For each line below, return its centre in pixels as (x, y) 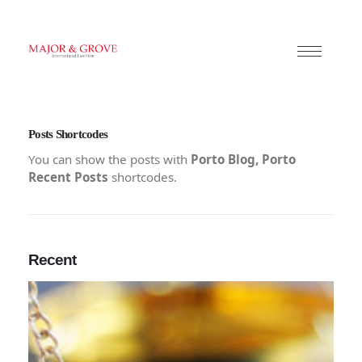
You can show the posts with (109, 159)
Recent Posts (70, 177)
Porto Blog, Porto (243, 159)
